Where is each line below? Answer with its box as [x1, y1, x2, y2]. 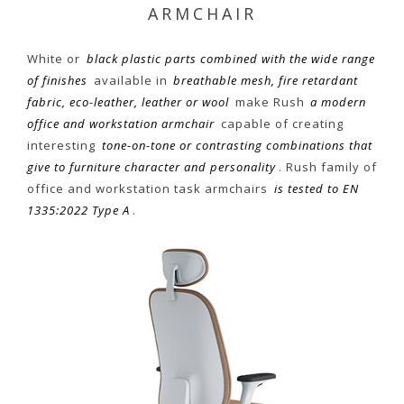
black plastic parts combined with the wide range [86, 50, 375, 67]
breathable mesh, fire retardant [173, 71, 359, 88]
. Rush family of [278, 158, 377, 175]
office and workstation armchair [27, 115, 215, 132]
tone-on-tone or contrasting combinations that [101, 136, 372, 153]
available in [89, 71, 171, 88]
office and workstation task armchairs [27, 179, 271, 197]
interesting [27, 136, 99, 153]
